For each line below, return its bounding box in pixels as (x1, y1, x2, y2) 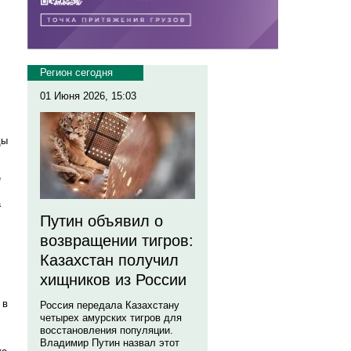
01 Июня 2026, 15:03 (40, 90, 136, 102)
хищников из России (40, 271, 186, 288)
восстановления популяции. (40, 324, 173, 336)
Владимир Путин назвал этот (40, 337, 179, 349)
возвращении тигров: (40, 232, 194, 249)
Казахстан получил (40, 251, 179, 269)
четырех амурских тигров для (40, 312, 182, 324)
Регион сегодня (40, 67, 113, 78)
